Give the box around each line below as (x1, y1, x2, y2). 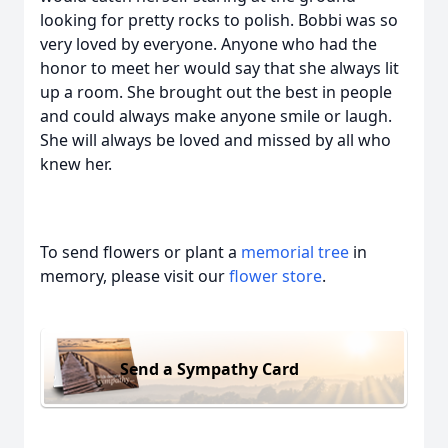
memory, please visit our (40, 265, 229, 287)
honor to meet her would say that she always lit (40, 57, 399, 79)
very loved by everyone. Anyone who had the (40, 33, 377, 55)
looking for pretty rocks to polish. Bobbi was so (40, 9, 398, 31)
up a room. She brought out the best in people (40, 81, 392, 103)
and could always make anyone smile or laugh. (40, 105, 392, 127)
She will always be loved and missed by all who (40, 129, 391, 151)
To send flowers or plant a (40, 241, 241, 263)
